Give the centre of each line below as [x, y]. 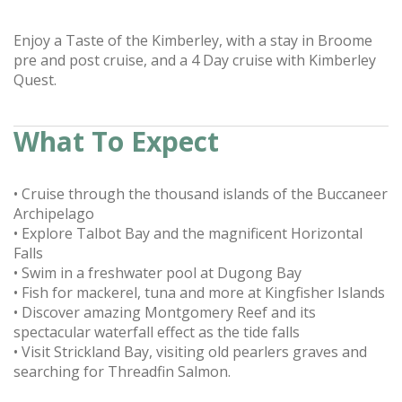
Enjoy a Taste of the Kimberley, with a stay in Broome [193, 40]
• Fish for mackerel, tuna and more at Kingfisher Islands [199, 293]
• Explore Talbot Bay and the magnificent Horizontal [188, 233]
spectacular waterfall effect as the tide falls [157, 332]
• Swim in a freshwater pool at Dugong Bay [157, 273]
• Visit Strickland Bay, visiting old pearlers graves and [190, 352]
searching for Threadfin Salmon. [122, 371]
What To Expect [116, 141]
